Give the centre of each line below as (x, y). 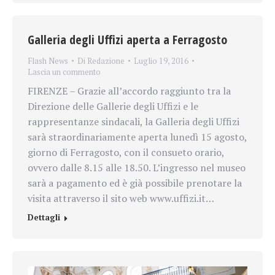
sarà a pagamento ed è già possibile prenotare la (135, 183)
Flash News (48, 61)
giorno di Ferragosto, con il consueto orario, (126, 153)
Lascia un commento (64, 72)
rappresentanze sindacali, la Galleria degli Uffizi (134, 122)
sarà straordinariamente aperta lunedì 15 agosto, (137, 137)
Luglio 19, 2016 (161, 61)
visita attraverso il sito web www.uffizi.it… (121, 199)
